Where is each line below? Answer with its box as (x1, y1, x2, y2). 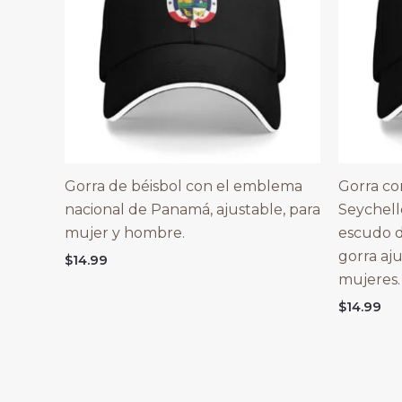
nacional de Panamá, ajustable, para (65, 200, 320, 218)
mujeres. (338, 270, 400, 288)
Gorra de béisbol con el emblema (65, 177, 302, 195)
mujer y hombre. (65, 223, 185, 241)
